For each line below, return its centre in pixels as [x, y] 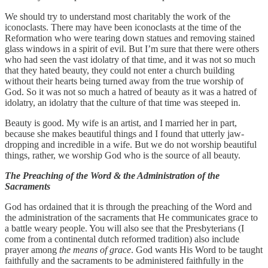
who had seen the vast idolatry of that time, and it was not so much [130, 60]
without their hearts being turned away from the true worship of [124, 81]
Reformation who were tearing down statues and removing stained [130, 38]
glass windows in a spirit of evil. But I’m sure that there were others [132, 49]
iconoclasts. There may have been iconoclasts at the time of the [123, 28]
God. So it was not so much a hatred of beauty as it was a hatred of [131, 92]
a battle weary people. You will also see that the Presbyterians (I [124, 229]
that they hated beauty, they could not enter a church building [120, 71]
